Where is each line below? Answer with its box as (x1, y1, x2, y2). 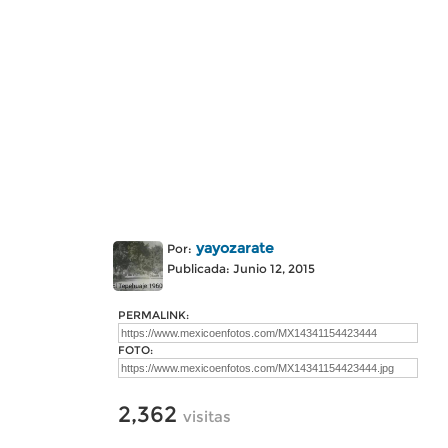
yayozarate (196, 239, 274, 257)
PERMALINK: (118, 308, 189, 322)
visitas (183, 407, 231, 426)
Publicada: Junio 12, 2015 (167, 261, 315, 276)
